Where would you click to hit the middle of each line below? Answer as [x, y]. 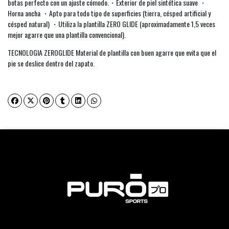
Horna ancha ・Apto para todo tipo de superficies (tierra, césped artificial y [109, 13]
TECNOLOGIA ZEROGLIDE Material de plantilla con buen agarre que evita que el [112, 52]
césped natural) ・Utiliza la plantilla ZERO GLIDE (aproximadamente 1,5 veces [111, 24]
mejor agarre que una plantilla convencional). [68, 34]
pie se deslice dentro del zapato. [51, 63]
